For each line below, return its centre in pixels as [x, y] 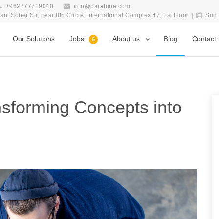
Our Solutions [34, 39]
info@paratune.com [102, 6]
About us [127, 39]
